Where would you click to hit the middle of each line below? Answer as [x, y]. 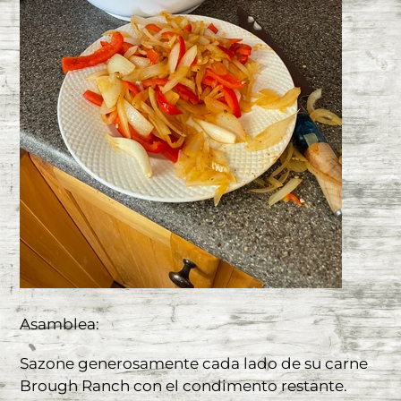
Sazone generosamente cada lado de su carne [194, 364]
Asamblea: [60, 324]
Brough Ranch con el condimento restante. [183, 386]
